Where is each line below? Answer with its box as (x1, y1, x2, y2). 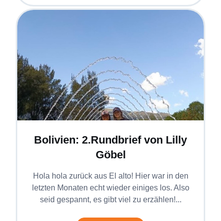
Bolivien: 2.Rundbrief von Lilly (34, 133, 187, 146)
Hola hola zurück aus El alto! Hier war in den (33, 171, 188, 180)
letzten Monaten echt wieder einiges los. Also (32, 183, 189, 192)
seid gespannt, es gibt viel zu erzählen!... (39, 195, 182, 204)
